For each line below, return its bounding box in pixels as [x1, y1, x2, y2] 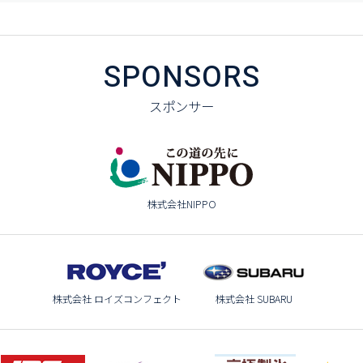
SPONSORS [103, 56, 260, 100]
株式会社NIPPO [147, 197, 216, 212]
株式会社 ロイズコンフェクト [52, 292, 181, 307]
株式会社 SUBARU [216, 292, 293, 307]
